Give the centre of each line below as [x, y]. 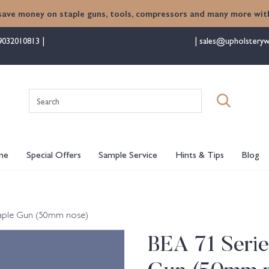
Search [147, 95]
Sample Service [128, 154]
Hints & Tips [199, 154]
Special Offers [53, 154]
